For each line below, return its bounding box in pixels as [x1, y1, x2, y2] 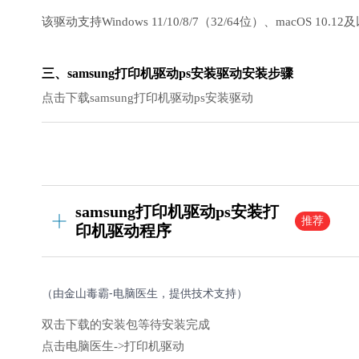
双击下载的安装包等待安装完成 [42, 318, 210, 331]
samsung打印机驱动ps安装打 [75, 203, 279, 220]
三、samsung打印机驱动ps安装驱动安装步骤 [42, 67, 293, 80]
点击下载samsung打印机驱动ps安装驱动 [42, 91, 253, 104]
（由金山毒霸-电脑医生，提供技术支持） [42, 285, 248, 301]
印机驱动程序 [75, 222, 171, 240]
